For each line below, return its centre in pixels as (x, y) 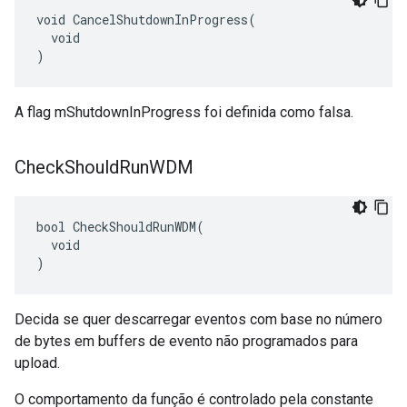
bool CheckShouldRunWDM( (120, 227)
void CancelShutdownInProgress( (146, 20)
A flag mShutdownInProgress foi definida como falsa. (184, 112)
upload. (37, 363)
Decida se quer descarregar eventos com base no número (199, 319)
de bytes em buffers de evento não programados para (186, 341)
